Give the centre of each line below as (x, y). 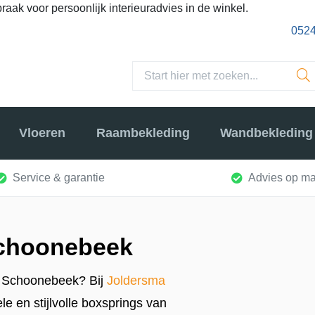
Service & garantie (59, 177)
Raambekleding (143, 133)
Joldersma (136, 280)
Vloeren (43, 133)
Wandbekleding (266, 133)
